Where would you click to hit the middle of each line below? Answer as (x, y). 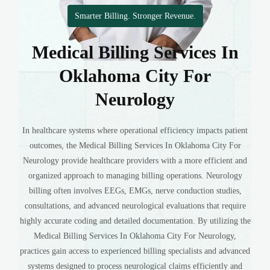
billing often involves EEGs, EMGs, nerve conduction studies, (135, 191)
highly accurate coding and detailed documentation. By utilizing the (135, 221)
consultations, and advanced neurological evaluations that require (135, 206)
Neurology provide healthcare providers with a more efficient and (135, 161)
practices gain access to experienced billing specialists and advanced (135, 251)
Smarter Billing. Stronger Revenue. (135, 16)
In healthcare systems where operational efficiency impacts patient (135, 130)
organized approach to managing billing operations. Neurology (135, 176)
